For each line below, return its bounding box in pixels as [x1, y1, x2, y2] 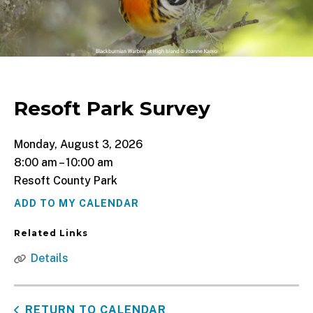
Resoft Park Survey [14, 96, 210, 120]
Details [31, 252, 68, 265]
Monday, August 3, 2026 [14, 138, 143, 151]
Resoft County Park [14, 174, 117, 187]
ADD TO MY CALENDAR [14, 198, 139, 209]
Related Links [14, 228, 88, 238]
